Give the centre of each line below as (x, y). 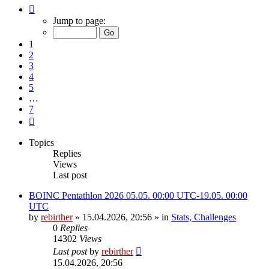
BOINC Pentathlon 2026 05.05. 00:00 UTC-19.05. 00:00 (138, 195)
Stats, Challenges (204, 217)
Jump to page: (79, 20)
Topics (41, 142)
